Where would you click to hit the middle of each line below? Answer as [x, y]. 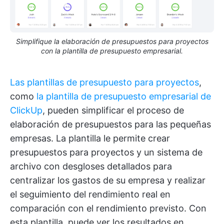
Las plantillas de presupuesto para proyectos [104, 82]
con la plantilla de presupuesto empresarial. [112, 50]
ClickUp [26, 110]
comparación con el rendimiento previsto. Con [108, 208]
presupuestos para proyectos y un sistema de [106, 152]
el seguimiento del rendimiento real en [90, 194]
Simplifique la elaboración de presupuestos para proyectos [112, 41]
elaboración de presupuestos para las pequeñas [110, 124]
